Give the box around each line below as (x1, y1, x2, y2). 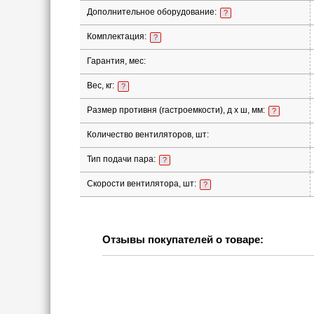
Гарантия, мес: (86, 56, 146, 66)
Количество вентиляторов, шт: (86, 130, 209, 139)
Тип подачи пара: (86, 154, 158, 164)
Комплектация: (86, 32, 149, 41)
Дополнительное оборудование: (86, 7, 219, 17)
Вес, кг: (86, 81, 116, 90)
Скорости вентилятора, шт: (86, 179, 198, 189)
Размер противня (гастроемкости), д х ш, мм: (86, 105, 267, 115)
